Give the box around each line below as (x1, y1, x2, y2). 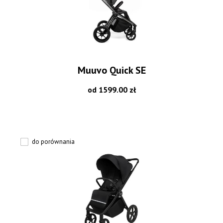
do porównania (32, 137, 75, 146)
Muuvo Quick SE (77, 63, 146, 77)
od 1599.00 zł (87, 84, 136, 95)
